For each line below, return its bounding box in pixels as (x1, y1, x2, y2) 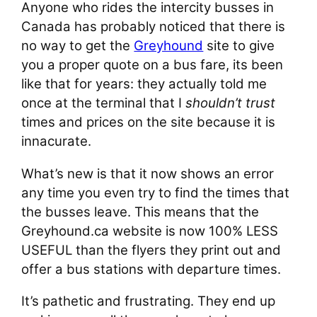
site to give (203, 37, 275, 54)
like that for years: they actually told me (21, 75, 267, 92)
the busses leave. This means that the (21, 203, 260, 220)
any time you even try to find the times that (21, 184, 290, 201)
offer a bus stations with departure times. (21, 260, 282, 277)
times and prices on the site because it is (21, 113, 276, 130)
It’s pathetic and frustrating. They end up (21, 293, 276, 310)
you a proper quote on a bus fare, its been (21, 56, 284, 73)
